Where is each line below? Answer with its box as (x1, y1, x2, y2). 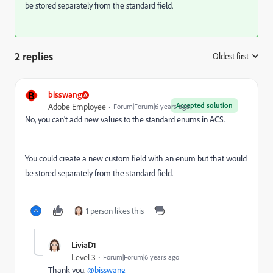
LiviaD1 (71, 239, 96, 250)
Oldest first (213, 51, 249, 62)
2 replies (15, 49, 53, 63)
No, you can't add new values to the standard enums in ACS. (25, 114, 225, 125)
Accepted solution (176, 101, 233, 110)
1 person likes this (86, 205, 144, 216)
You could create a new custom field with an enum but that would (25, 153, 247, 164)
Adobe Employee (48, 101, 106, 112)
